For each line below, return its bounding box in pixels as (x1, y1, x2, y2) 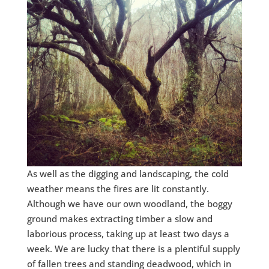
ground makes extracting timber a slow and (26, 213, 213, 225)
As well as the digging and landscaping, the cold (26, 168, 229, 180)
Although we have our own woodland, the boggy (26, 198, 232, 210)
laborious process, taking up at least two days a (26, 228, 229, 240)
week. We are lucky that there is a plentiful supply (26, 243, 240, 255)
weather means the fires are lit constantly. (26, 183, 209, 195)
